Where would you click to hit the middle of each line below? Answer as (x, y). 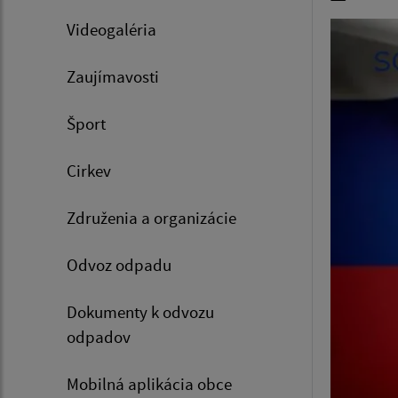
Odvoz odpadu (119, 265)
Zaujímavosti (113, 77)
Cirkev (89, 171)
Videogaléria (111, 30)
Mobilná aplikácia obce (149, 384)
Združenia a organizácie (151, 218)
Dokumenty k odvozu (140, 312)
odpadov (99, 337)
